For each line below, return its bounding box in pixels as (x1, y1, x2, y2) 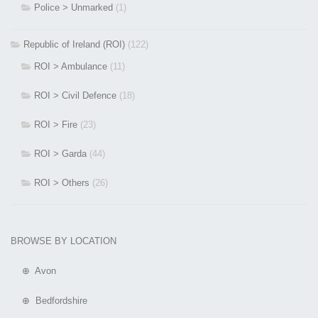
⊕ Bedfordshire (11, 295, 87, 307)
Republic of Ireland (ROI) (23, 39, 125, 50)
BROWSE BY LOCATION (11, 236, 116, 247)
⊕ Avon (11, 265, 56, 277)
